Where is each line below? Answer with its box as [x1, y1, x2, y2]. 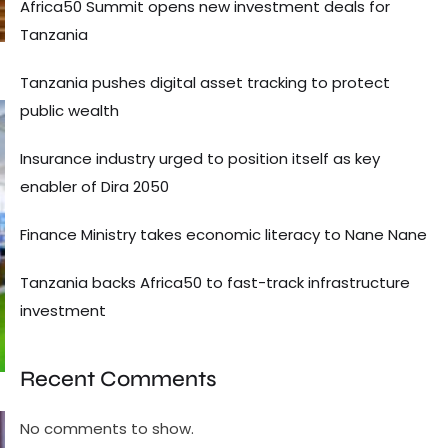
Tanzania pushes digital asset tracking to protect [20, 71, 390, 93]
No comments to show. [20, 418, 194, 440]
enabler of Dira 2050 [20, 175, 169, 197]
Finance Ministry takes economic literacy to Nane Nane [20, 223, 427, 245]
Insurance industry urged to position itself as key [20, 147, 380, 169]
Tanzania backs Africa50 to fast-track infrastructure [20, 271, 410, 293]
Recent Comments [20, 365, 217, 392]
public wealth [20, 99, 119, 121]
